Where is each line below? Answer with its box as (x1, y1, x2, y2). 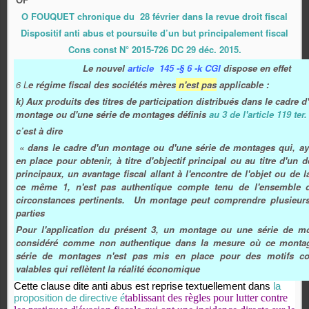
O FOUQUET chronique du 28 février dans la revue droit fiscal (21, 9, 288, 23)
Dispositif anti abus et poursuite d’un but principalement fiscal (21, 26, 288, 39)
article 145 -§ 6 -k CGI (127, 61, 221, 74)
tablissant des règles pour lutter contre (125, 291, 288, 303)
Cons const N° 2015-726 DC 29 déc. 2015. (68, 42, 241, 56)
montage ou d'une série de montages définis (16, 107, 209, 121)
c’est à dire (16, 123, 63, 137)
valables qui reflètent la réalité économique (16, 261, 200, 275)
